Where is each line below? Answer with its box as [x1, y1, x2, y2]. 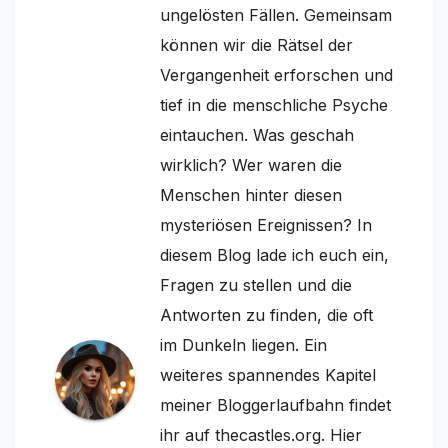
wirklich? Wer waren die [160, 154, 342, 175]
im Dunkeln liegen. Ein [160, 334, 327, 355]
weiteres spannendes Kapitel [160, 364, 376, 385]
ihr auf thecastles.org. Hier [160, 424, 362, 445]
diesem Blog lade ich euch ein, [160, 244, 389, 265]
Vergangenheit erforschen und [160, 64, 393, 85]
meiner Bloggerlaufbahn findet [160, 394, 391, 415]
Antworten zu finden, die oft [160, 304, 373, 325]
